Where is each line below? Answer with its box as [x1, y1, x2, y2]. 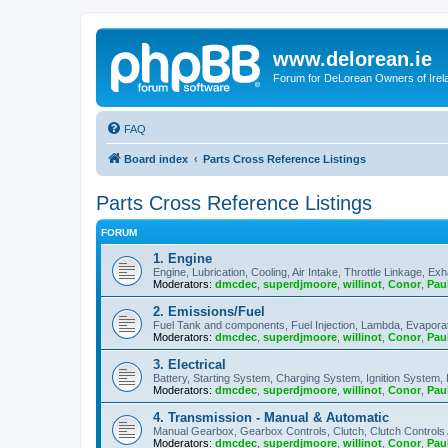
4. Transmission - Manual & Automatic [153, 409, 389, 425]
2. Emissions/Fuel [153, 303, 265, 319]
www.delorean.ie [273, 48, 432, 70]
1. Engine [153, 250, 212, 266]
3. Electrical [153, 356, 226, 372]
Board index [124, 152, 188, 165]
